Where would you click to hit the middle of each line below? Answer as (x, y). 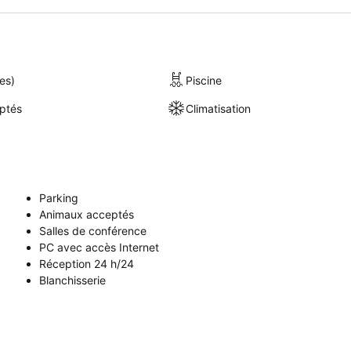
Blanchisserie (72, 280)
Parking (59, 198)
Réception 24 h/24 (87, 264)
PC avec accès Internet (99, 247)
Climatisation (219, 108)
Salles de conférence (93, 231)
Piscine (204, 80)
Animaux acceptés (87, 214)
